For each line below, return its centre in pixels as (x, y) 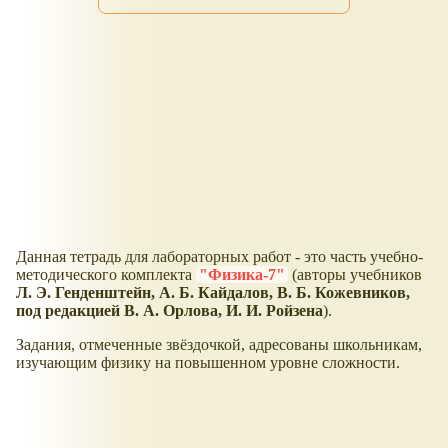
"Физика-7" (242, 275)
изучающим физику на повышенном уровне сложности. (208, 363)
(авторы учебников (355, 275)
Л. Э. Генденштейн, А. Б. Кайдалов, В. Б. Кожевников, (213, 293)
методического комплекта (106, 275)
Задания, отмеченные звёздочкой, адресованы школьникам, (219, 345)
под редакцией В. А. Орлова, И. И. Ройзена (169, 311)
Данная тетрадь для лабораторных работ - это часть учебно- (219, 257)
